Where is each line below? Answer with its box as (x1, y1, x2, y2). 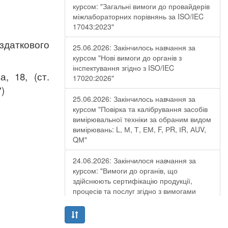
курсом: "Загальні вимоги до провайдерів (73, 1, 210, 11)
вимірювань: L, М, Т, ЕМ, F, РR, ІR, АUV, (73, 124, 206, 134)
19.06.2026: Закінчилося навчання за (73, 217, 196, 227)
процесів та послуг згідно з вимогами (73, 186, 196, 196)
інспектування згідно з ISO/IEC (73, 63, 174, 73)
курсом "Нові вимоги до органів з (73, 52, 182, 63)
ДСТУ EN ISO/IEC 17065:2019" (73, 196, 175, 206)
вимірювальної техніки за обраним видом (73, 114, 211, 124)
